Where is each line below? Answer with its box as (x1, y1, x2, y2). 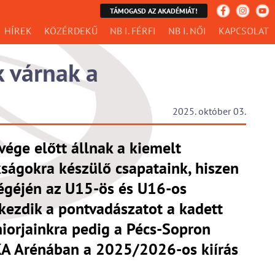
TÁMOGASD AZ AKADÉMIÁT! (110, 6, 198, 15)
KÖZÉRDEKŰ (44, 25, 98, 37)
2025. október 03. (172, 105, 246, 117)
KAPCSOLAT (219, 25, 269, 37)
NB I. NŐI (168, 25, 206, 37)
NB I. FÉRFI (110, 25, 156, 37)
